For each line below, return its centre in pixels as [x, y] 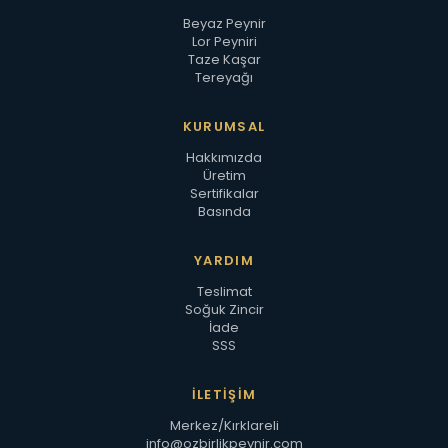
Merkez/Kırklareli [224, 425]
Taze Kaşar [224, 59]
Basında [224, 211]
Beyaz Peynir [224, 23]
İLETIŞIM [224, 394]
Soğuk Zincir [224, 309]
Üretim [224, 175]
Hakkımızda [224, 157]
